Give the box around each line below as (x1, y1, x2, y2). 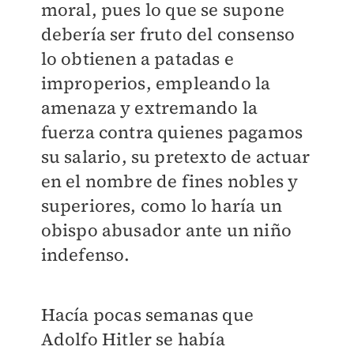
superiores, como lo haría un (40, 194, 283, 218)
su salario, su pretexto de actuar (40, 145, 311, 169)
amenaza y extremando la (40, 96, 258, 120)
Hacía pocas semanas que (40, 303, 254, 327)
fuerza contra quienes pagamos (40, 120, 303, 145)
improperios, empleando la (40, 71, 271, 96)
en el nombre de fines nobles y (40, 169, 299, 194)
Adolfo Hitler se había (40, 327, 225, 352)
